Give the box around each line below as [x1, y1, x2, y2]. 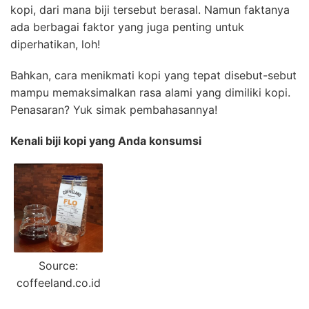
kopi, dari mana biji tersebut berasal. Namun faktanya [10, 2, 290, 17]
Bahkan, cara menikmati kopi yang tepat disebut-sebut [10, 68, 297, 82]
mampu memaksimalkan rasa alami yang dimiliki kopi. [10, 85, 290, 99]
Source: [39, 259, 79, 273]
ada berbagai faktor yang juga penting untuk [10, 19, 244, 34]
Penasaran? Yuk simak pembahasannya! [10, 102, 217, 117]
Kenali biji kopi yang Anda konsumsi [10, 133, 201, 148]
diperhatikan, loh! [10, 37, 100, 51]
